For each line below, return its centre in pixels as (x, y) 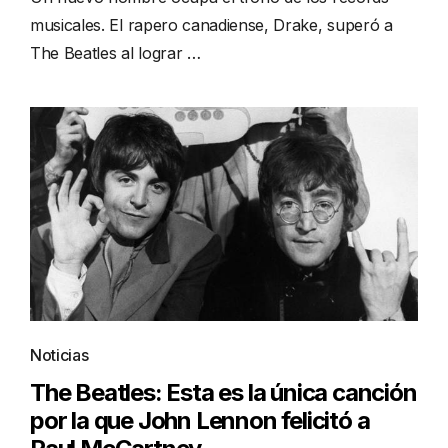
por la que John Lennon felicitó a (200, 421)
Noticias (59, 355)
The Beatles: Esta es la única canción (223, 393)
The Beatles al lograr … (115, 53)
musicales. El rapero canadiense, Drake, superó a (211, 25)
